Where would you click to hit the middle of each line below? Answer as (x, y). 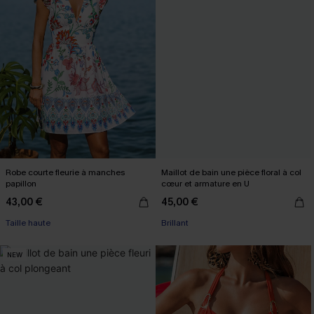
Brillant (175, 223)
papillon (21, 184)
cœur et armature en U (205, 184)
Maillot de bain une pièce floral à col (231, 172)
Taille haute (28, 223)
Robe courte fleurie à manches (65, 172)
